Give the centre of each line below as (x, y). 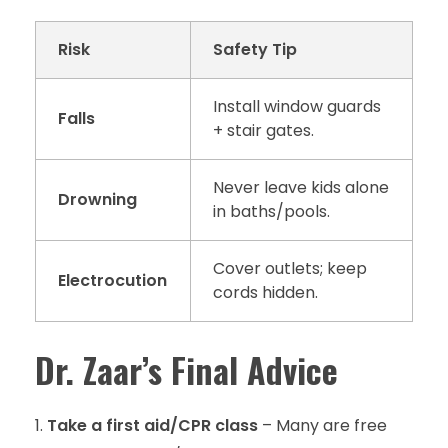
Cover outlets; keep (290, 269)
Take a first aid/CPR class (152, 426)
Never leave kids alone (301, 188)
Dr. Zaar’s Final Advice (186, 369)
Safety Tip (255, 50)
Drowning (98, 200)
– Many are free (322, 426)
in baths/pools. (272, 212)
